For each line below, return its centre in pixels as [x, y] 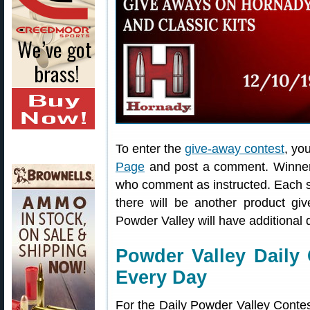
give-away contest [235, 149]
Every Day [161, 277]
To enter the [150, 149]
